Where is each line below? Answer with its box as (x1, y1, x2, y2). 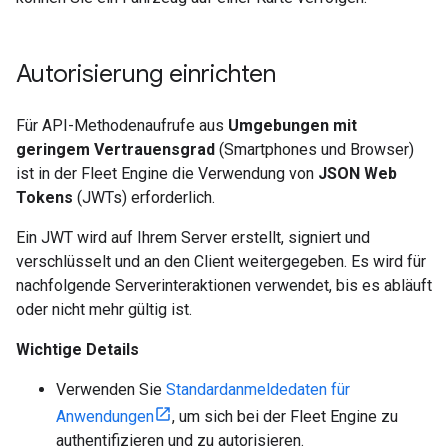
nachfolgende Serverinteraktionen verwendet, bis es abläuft (16, 276, 432, 295)
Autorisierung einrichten (16, 59, 276, 89)
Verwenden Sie (56, 380, 166, 399)
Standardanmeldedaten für (166, 380, 350, 399)
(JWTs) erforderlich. (73, 188, 215, 207)
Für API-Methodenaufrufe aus (16, 116, 228, 135)
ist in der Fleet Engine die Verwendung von (16, 164, 318, 183)
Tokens (16, 188, 73, 207)
